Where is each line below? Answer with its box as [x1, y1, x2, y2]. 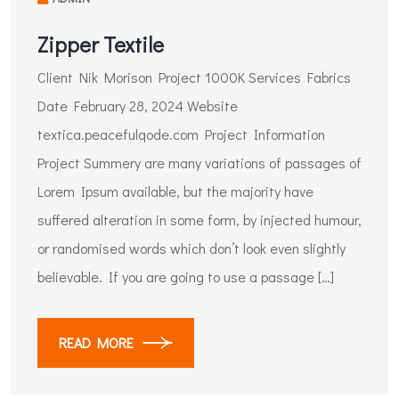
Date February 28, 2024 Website [37, 96, 238, 115]
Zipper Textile [37, 30, 164, 58]
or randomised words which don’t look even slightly [37, 239, 346, 257]
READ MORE [59, 333, 134, 352]
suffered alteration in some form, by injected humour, [37, 210, 362, 229]
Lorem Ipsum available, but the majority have [37, 182, 313, 200]
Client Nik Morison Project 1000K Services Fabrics [37, 68, 351, 86]
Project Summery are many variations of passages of [37, 153, 362, 172]
